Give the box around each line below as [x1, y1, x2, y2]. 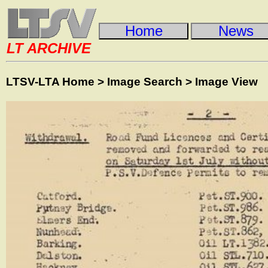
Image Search [107, 75, 182, 88]
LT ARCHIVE [7, 40, 91, 56]
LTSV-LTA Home [6, 75, 95, 88]
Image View [195, 75, 258, 88]
